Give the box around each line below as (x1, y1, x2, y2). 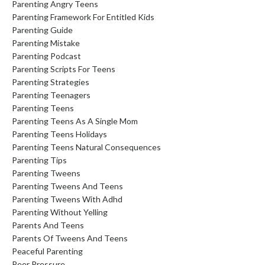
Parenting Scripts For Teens (12, 63, 115, 74)
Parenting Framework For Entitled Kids (12, 11, 154, 22)
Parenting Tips (12, 154, 67, 165)
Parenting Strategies (12, 76, 89, 87)
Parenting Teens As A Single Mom (12, 115, 138, 126)
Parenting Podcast (12, 50, 81, 61)
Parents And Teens (12, 219, 84, 230)
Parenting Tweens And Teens (12, 180, 123, 191)
